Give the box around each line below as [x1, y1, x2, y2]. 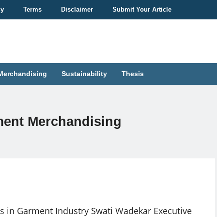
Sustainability [62, 70, 107, 77]
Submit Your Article [112, 6, 171, 13]
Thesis [122, 70, 144, 77]
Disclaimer [61, 6, 93, 13]
